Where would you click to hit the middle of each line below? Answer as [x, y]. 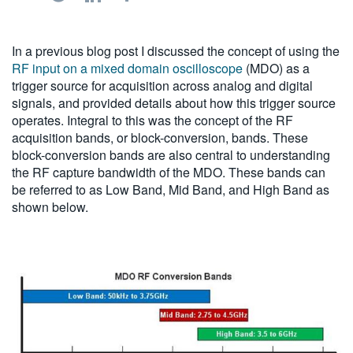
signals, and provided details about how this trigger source [174, 102]
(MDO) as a [278, 68]
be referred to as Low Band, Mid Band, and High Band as [171, 189]
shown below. [50, 206]
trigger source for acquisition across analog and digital [162, 85]
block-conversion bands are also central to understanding [171, 154]
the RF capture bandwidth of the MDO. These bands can [169, 172]
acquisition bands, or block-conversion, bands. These [160, 137]
